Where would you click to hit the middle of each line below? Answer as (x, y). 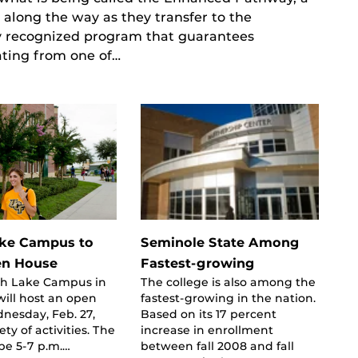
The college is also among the (228, 282)
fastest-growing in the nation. (228, 298)
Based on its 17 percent (208, 314)
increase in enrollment (207, 330)
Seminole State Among (220, 242)
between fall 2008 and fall (217, 346)
